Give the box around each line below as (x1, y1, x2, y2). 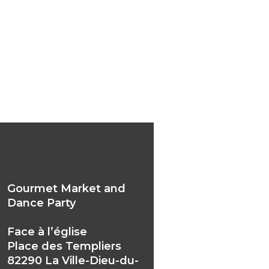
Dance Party (7, 196, 76, 210)
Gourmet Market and (7, 181, 125, 195)
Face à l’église (7, 225, 87, 238)
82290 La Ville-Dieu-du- (7, 253, 139, 267)
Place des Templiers (7, 239, 121, 253)
